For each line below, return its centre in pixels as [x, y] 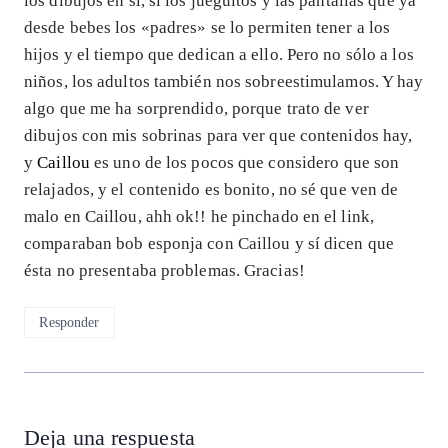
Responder [69, 322]
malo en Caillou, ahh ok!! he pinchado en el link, [199, 216]
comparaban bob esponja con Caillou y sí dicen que [209, 243]
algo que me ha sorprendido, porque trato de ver [196, 108]
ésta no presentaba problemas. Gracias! [164, 270]
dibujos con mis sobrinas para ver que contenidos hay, [218, 135]
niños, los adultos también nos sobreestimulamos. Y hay [224, 81]
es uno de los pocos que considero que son [247, 162]
